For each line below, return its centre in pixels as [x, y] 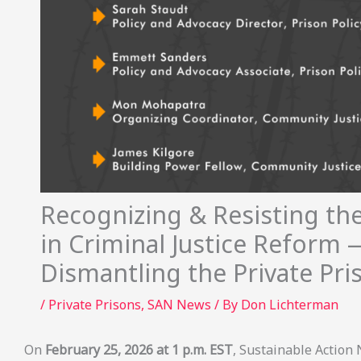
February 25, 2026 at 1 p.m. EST [139, 350]
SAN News [179, 305]
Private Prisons [95, 305]
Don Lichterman [290, 305]
